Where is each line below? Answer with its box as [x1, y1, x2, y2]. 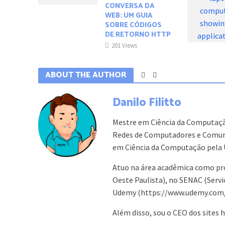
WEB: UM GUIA [105, 10, 153, 22]
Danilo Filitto [113, 93, 182, 113]
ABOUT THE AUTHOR [45, 68, 127, 82]
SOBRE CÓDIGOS [105, 20, 162, 32]
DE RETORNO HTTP [105, 29, 171, 41]
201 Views [111, 41, 138, 50]
